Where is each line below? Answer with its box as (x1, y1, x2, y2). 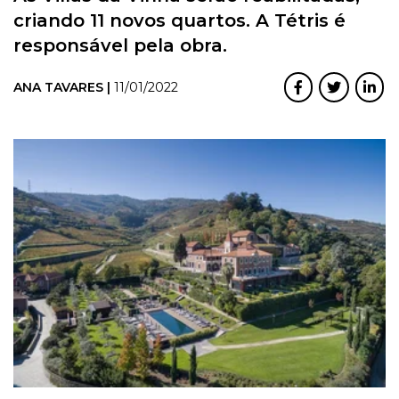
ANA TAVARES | (13, 79, 114, 96)
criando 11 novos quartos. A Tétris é (13, 10, 346, 32)
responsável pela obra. (13, 35, 227, 57)
